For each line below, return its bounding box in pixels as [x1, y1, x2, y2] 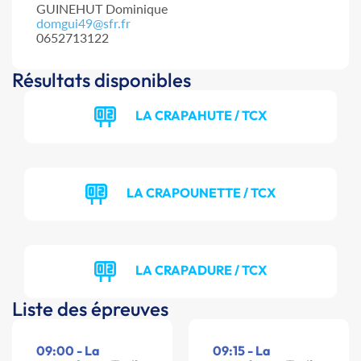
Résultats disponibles [12, 68, 191, 93]
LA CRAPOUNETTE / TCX [127, 184, 276, 201]
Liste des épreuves [12, 297, 168, 322]
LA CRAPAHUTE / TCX [135, 106, 267, 123]
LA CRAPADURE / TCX [135, 261, 267, 278]
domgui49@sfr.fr [36, 15, 131, 31]
